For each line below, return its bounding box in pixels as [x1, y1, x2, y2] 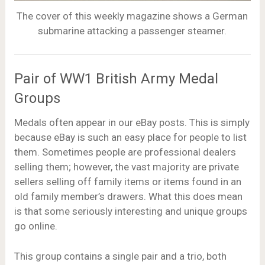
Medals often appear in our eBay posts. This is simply [14, 117, 250, 129]
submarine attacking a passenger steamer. [38, 25, 227, 37]
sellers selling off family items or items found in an [14, 176, 241, 188]
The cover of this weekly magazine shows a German [17, 10, 248, 22]
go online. [14, 220, 57, 232]
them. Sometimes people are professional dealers [14, 146, 236, 159]
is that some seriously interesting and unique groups [14, 205, 247, 218]
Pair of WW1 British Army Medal [14, 70, 218, 88]
